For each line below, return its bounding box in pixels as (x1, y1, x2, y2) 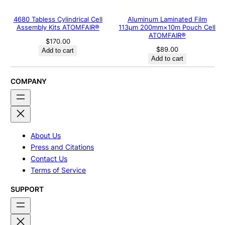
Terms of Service (30, 166, 86, 175)
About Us (30, 131, 61, 140)
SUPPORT (10, 184, 44, 193)
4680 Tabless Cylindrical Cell (13, 15, 102, 23)
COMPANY (10, 77, 47, 86)
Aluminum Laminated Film (127, 15, 207, 23)
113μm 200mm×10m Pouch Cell (119, 23, 216, 31)
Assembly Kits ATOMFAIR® (16, 23, 99, 31)
